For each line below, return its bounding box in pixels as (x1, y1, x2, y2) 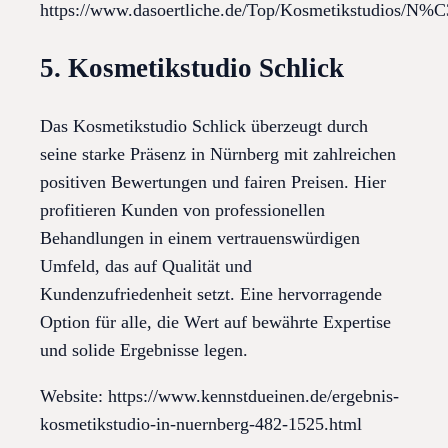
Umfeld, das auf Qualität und (40, 256, 252, 277)
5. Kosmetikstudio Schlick (40, 52, 344, 83)
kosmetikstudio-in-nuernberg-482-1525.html (40, 414, 362, 435)
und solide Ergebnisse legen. (40, 340, 248, 361)
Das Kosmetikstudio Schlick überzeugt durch (40, 116, 368, 137)
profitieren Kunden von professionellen (40, 200, 325, 221)
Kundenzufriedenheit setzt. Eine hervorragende (40, 284, 382, 305)
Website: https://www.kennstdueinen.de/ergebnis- (40, 386, 399, 407)
